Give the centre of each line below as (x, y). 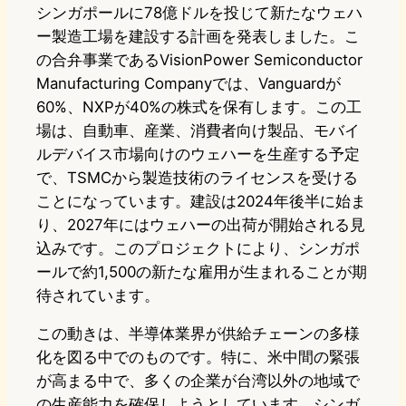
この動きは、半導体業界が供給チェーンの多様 (198, 334)
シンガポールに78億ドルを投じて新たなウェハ (199, 13)
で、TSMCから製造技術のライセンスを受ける (197, 178)
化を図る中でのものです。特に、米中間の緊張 (198, 358)
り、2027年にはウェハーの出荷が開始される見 (201, 225)
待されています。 (98, 296)
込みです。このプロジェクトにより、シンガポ (198, 249)
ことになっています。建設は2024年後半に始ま (201, 202)
